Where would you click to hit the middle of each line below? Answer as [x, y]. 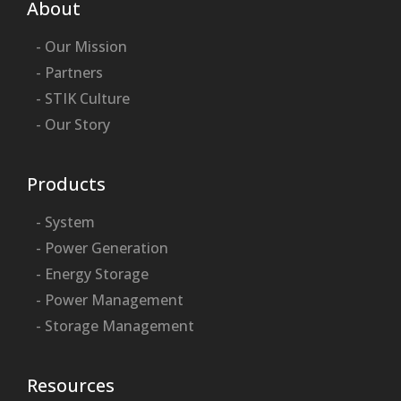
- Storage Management [115, 325]
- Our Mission [81, 46]
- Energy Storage [92, 273]
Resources [71, 385]
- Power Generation [102, 247]
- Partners [69, 72]
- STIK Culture [83, 98]
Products [66, 183]
